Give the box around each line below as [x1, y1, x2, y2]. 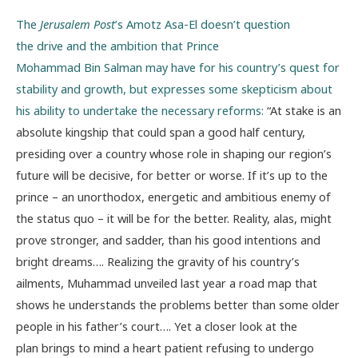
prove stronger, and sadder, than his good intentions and [16, 232, 320, 249]
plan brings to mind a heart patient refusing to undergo [16, 340, 314, 356]
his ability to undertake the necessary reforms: [16, 102, 267, 119]
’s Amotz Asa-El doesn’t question [115, 16, 290, 33]
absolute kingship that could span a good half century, [16, 124, 305, 141]
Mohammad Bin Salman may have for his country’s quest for [16, 59, 340, 76]
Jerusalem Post [40, 16, 115, 33]
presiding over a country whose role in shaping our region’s [16, 145, 332, 162]
